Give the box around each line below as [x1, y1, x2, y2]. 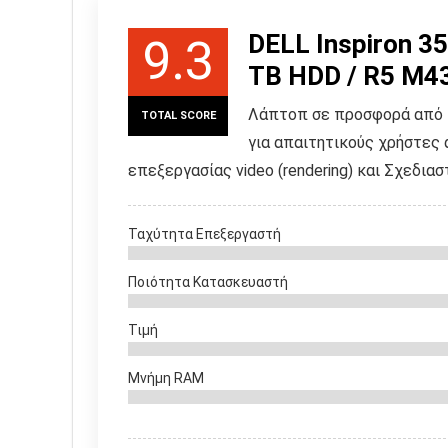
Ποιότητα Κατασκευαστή [128, 274, 288, 291]
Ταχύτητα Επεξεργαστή [128, 226, 281, 243]
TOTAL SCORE [140, 109, 216, 123]
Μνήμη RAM [128, 370, 204, 387]
